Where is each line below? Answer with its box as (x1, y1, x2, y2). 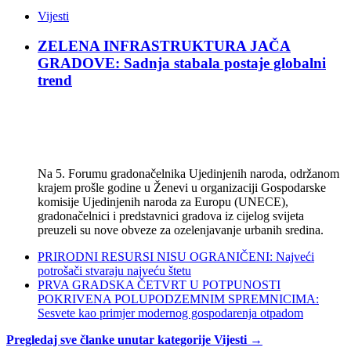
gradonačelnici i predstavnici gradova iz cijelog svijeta (38, 209, 304, 223)
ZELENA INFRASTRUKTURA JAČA (38, 38, 291, 55)
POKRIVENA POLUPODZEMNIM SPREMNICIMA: (38, 292, 319, 306)
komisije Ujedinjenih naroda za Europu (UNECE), (38, 195, 288, 209)
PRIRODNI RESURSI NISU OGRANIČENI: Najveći (38, 250, 314, 264)
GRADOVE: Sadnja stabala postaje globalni (38, 55, 326, 72)
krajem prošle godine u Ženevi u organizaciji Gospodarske (38, 181, 326, 195)
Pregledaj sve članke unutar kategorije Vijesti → (6, 333, 262, 347)
